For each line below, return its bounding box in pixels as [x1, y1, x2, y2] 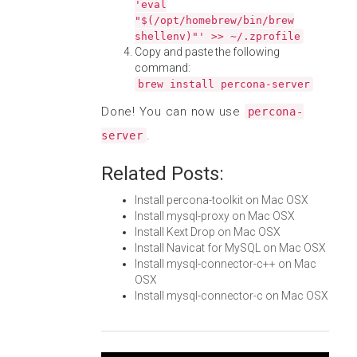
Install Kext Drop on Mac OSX [135, 226, 280, 238]
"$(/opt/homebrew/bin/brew [135, 14, 294, 26]
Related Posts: [101, 163, 224, 185]
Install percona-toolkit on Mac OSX [135, 194, 308, 206]
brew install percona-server [138, 78, 310, 90]
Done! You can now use [101, 104, 245, 119]
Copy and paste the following [135, 45, 280, 58]
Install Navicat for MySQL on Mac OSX [135, 241, 326, 254]
